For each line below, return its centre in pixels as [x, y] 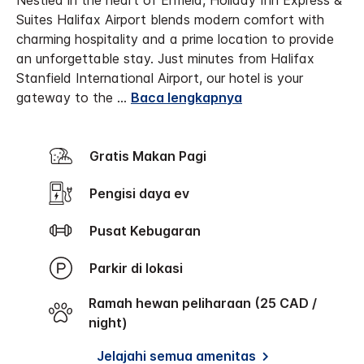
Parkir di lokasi [140, 269]
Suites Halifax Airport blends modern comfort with [170, 20]
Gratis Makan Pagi [153, 156]
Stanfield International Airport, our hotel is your [160, 78]
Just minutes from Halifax [236, 59]
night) [108, 323]
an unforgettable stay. [85, 59]
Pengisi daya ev [143, 194]
